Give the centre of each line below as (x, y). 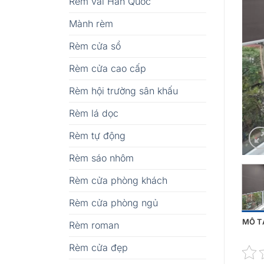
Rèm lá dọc (94, 113)
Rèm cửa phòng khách (118, 180)
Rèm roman (94, 225)
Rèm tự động (97, 135)
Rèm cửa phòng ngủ (113, 202)
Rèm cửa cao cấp (108, 68)
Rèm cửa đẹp (98, 247)
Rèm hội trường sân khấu (123, 90)
